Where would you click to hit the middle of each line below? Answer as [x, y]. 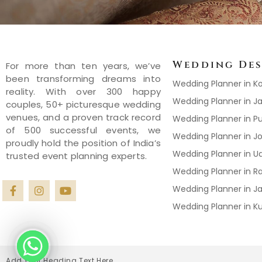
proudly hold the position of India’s [83, 143]
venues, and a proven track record [83, 118]
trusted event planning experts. [77, 156]
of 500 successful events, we [83, 130]
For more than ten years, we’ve [83, 66]
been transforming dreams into [83, 79]
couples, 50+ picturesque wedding [83, 105]
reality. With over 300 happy [83, 92]
